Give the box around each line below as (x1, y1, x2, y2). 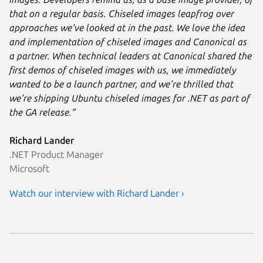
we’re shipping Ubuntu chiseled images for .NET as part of (9, 93, 250, 104)
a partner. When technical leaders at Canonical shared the (9, 50, 252, 62)
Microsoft (9, 163, 49, 174)
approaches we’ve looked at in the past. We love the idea (9, 22, 245, 33)
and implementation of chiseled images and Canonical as (9, 36, 247, 48)
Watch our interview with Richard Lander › (9, 188, 184, 199)
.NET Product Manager (9, 149, 103, 160)
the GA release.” (9, 107, 76, 118)
